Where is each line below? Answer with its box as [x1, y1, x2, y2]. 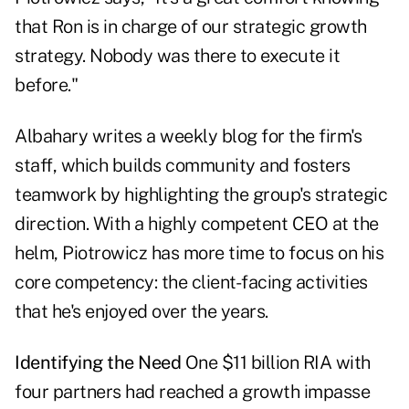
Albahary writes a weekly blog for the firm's [15, 125, 362, 148]
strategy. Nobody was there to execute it [15, 45, 340, 68]
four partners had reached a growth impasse [15, 381, 370, 404]
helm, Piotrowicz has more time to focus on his [15, 242, 383, 265]
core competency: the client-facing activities [15, 271, 368, 294]
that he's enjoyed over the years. [15, 300, 268, 323]
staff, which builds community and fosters [15, 154, 351, 177]
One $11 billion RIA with [181, 351, 371, 374]
